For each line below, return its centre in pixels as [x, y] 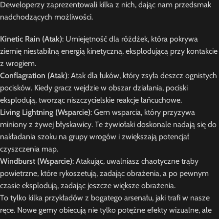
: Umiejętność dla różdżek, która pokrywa [130, 39]
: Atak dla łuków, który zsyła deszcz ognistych [142, 76]
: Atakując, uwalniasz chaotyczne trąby [135, 161]
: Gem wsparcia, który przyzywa [143, 112]
